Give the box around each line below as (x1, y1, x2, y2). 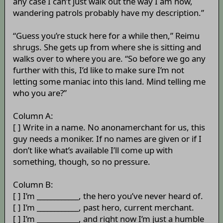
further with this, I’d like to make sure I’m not (12, 64, 184, 76)
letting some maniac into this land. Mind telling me (12, 76, 206, 88)
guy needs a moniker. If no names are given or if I (12, 133, 202, 145)
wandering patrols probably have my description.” (12, 7, 204, 19)
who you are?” (12, 87, 67, 99)
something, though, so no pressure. (12, 156, 150, 168)
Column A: (12, 110, 53, 122)
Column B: (12, 179, 53, 191)
